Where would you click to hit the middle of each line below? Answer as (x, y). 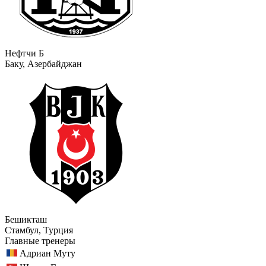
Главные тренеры (40, 240)
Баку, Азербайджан (43, 64)
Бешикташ (26, 219)
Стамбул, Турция (39, 230)
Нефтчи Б (24, 53)
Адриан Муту (47, 253)
